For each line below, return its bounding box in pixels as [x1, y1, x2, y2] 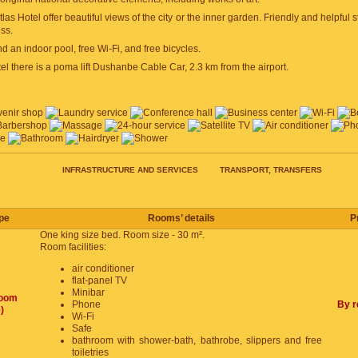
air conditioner [72, 263, 134, 274]
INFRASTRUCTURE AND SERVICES [62, 165, 198, 174]
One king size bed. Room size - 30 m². [40, 229, 205, 241]
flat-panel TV [72, 275, 127, 286]
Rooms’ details [147, 213, 215, 224]
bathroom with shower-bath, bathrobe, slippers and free [72, 335, 322, 346]
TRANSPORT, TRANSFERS [220, 165, 322, 174]
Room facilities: [40, 241, 106, 253]
